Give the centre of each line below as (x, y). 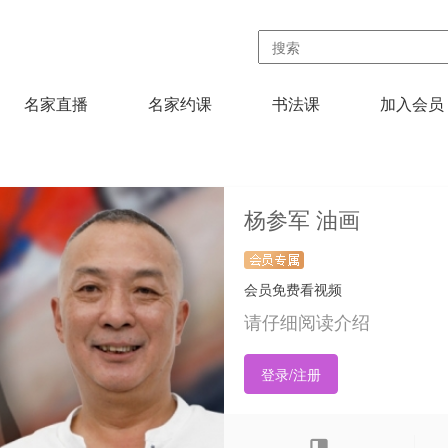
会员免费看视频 (293, 289)
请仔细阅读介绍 (307, 321)
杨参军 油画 (302, 218)
